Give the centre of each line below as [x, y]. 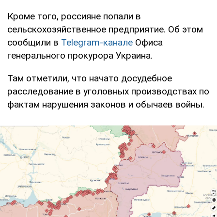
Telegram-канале [97, 42]
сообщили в [34, 42]
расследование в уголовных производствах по [108, 91]
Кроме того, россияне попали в [74, 16]
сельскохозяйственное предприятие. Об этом [105, 29]
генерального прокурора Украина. [80, 55]
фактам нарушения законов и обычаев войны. [106, 104]
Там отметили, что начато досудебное [90, 78]
